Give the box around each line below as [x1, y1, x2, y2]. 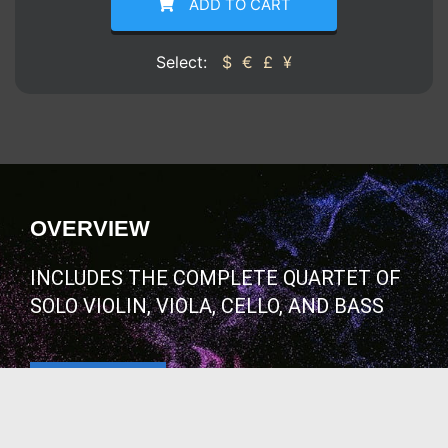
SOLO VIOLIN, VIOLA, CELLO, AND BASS [30, 293, 384, 318]
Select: [156, 51, 212, 72]
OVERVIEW [30, 215, 150, 241]
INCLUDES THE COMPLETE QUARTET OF [30, 265, 401, 290]
